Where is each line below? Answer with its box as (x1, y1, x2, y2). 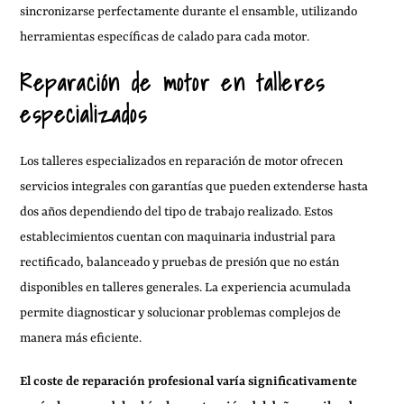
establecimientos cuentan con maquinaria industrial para (20, 229, 336, 244)
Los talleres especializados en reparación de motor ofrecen (20, 153, 344, 169)
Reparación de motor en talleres (20, 64, 326, 101)
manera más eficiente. (20, 330, 142, 345)
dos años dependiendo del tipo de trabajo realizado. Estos (20, 204, 334, 219)
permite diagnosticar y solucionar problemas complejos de (20, 305, 342, 320)
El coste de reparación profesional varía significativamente (20, 373, 358, 389)
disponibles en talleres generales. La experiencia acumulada (20, 280, 352, 295)
